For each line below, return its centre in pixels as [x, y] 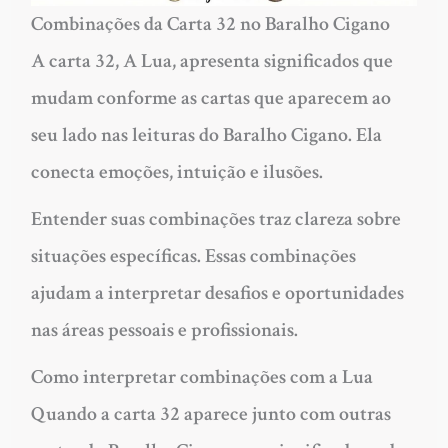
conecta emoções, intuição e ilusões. [176, 172]
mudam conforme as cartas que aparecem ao [210, 98]
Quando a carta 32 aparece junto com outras [210, 414]
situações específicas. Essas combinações [193, 256]
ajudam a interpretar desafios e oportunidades [217, 293]
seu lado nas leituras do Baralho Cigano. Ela [206, 135]
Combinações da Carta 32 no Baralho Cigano [210, 24]
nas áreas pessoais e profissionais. [164, 330]
